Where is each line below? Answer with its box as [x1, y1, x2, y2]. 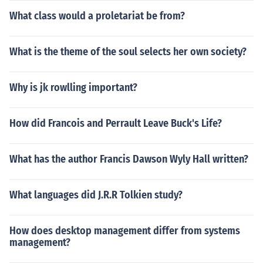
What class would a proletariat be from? [9, 9, 185, 22]
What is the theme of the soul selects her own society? [9, 45, 247, 58]
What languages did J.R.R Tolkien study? [9, 188, 183, 201]
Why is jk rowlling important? [9, 81, 137, 94]
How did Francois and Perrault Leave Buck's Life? [9, 117, 222, 130]
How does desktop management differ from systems [9, 224, 240, 237]
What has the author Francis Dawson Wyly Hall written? [9, 153, 248, 166]
